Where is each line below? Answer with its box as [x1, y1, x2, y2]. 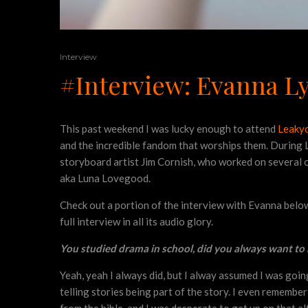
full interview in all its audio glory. [60, 215, 213, 228]
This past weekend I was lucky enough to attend [60, 122, 278, 135]
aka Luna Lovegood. [60, 172, 151, 184]
